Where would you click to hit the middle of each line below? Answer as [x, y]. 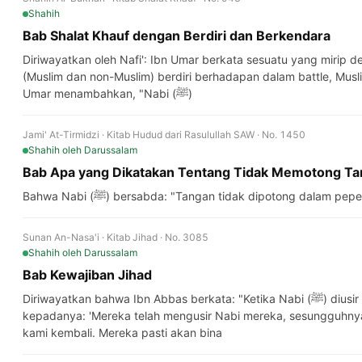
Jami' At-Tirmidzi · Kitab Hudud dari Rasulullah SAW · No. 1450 [164, 135]
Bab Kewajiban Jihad [87, 275]
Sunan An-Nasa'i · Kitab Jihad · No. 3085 [116, 237]
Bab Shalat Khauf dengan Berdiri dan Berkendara [177, 36]
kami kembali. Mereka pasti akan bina [122, 333]
